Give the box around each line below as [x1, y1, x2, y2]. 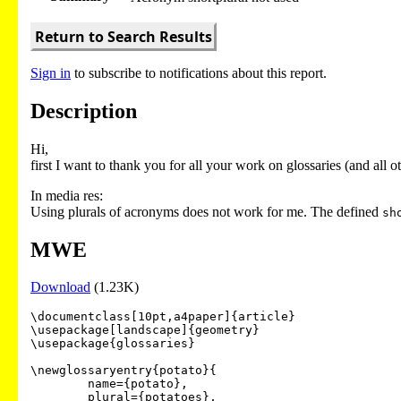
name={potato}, [30, 377, 88, 391]
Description [30, 98, 137, 123]
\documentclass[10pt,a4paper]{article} [30, 310, 295, 324]
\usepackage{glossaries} [30, 337, 195, 351]
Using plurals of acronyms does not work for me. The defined [30, 203, 382, 219]
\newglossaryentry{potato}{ [30, 363, 217, 378]
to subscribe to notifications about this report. [71, 64, 327, 81]
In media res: [30, 187, 103, 203]
